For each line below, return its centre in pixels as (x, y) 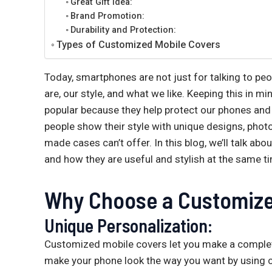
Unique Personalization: (128, 226)
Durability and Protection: (124, 30)
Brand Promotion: (108, 16)
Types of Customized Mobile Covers (139, 45)
